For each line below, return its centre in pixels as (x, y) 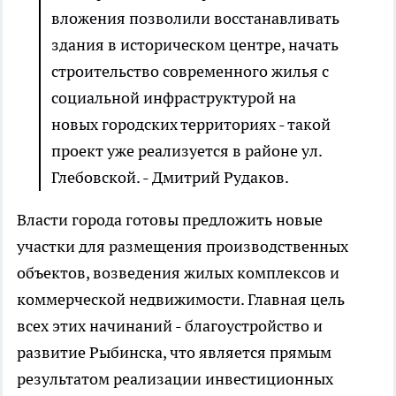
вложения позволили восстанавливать (195, 19)
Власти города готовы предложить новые (170, 220)
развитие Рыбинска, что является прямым (174, 353)
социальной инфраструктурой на (174, 98)
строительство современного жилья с (190, 72)
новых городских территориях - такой (191, 125)
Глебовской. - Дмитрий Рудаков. (170, 178)
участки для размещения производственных (183, 247)
